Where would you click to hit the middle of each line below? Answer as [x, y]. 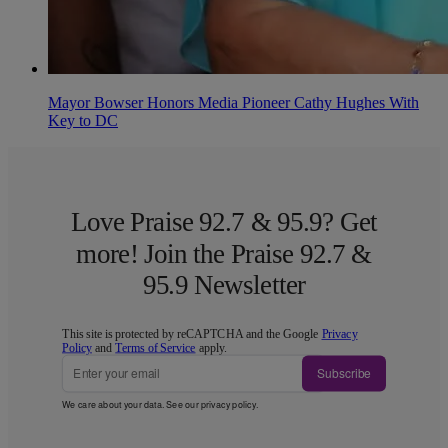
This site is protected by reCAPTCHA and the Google [192, 334]
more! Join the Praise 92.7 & [224, 253]
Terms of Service [155, 348]
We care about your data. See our [131, 404]
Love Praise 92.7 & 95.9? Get [224, 222]
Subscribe [344, 373]
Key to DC [83, 121]
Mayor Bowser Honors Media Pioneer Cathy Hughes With [233, 103]
